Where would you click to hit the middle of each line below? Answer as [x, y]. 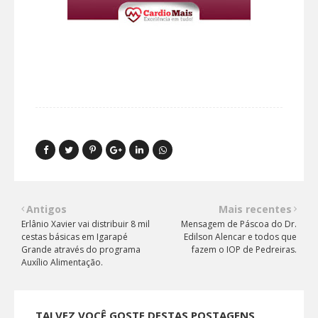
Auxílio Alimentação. [62, 262]
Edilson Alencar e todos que [240, 236]
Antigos [46, 209]
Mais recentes [255, 209]
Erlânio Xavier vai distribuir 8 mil [86, 224]
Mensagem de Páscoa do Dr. [239, 224]
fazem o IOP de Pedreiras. [244, 249]
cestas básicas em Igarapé [75, 236]
